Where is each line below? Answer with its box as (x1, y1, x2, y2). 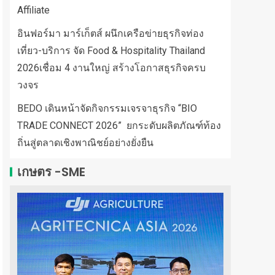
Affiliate (17, 4, 50, 16)
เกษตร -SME (17, 163, 85, 180)
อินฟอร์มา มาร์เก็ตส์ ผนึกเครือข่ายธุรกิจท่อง (17, 28, 204, 39)
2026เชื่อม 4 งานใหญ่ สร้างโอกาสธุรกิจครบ (17, 62, 206, 74)
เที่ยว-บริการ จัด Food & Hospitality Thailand (17, 45, 205, 56)
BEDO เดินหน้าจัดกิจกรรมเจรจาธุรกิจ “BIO (17, 103, 197, 114)
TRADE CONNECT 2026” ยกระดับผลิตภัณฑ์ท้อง (17, 120, 221, 131)
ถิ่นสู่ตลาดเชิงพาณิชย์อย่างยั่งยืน (17, 137, 153, 149)
